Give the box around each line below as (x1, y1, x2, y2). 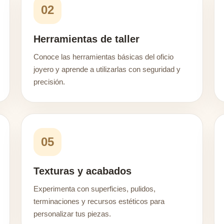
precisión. (33, 77, 65, 86)
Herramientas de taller (33, 33, 139, 44)
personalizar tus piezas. (33, 209, 111, 218)
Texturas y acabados (33, 165, 131, 176)
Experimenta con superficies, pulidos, (33, 184, 155, 193)
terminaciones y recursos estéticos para (33, 197, 164, 205)
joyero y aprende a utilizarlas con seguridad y (33, 65, 180, 73)
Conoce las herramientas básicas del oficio (33, 52, 173, 61)
